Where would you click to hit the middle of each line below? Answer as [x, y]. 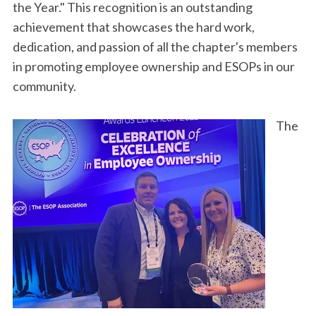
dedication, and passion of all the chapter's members [155, 47]
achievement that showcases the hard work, [134, 27]
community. [44, 86]
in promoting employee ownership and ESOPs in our [154, 66]
